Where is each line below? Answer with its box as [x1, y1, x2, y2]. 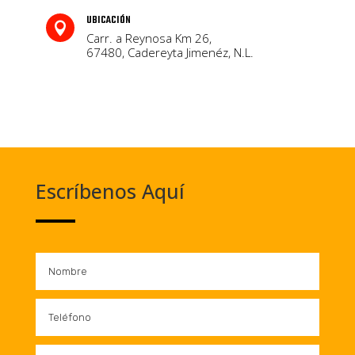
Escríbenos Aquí [35, 177, 185, 204]
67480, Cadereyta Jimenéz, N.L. [86, 44, 254, 61]
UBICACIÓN [86, 12, 132, 29]
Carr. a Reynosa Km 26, [86, 30, 212, 47]
